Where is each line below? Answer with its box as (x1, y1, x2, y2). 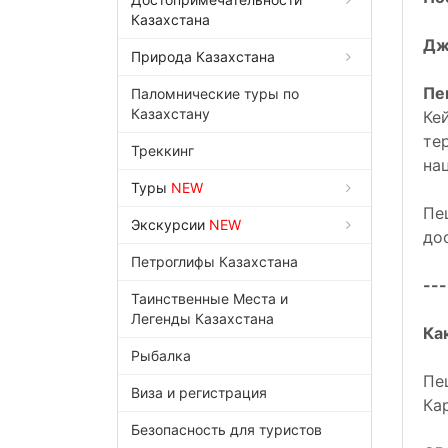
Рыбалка (131, 347, 191, 365)
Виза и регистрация (131, 384, 267, 402)
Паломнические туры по (131, 85, 299, 103)
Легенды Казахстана (131, 310, 274, 328)
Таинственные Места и (131, 290, 288, 308)
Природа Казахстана (131, 48, 275, 66)
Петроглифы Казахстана (131, 253, 298, 271)
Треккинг (131, 142, 194, 160)
